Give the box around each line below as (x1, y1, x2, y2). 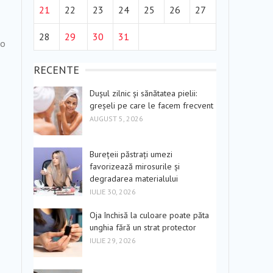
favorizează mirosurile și (90, 161, 180, 172)
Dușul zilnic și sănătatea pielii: (90, 88, 197, 99)
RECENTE (34, 63, 79, 77)
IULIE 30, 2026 (90, 187, 136, 196)
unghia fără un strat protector (90, 222, 196, 233)
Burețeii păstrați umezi (90, 149, 172, 160)
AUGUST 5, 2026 (90, 114, 143, 123)
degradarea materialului (90, 173, 178, 184)
